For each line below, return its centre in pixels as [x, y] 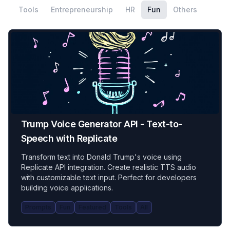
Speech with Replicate [69, 138]
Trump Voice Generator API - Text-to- [102, 124]
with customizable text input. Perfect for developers [109, 177]
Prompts [38, 207]
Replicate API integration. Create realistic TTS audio [109, 167]
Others [185, 9]
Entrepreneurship [82, 9]
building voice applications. [67, 188]
